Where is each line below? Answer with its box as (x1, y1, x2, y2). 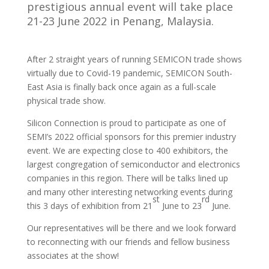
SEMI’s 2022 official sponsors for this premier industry (26, 130, 236, 142)
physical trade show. (26, 94, 106, 106)
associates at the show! (26, 249, 119, 261)
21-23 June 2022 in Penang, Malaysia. (26, 13, 214, 28)
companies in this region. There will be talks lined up (26, 172, 228, 184)
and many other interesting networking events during (26, 186, 232, 198)
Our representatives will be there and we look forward (26, 222, 236, 234)
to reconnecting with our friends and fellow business (26, 235, 230, 247)
